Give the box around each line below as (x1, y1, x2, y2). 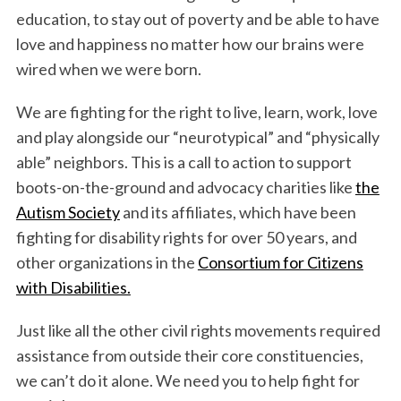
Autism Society (15, 202, 120, 223)
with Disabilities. (15, 277, 131, 298)
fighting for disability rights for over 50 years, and (15, 227, 357, 248)
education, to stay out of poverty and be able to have (15, 9, 380, 30)
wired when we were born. (15, 59, 201, 80)
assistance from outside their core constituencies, (15, 346, 363, 366)
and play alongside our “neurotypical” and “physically (15, 127, 380, 148)
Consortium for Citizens (197, 252, 363, 273)
